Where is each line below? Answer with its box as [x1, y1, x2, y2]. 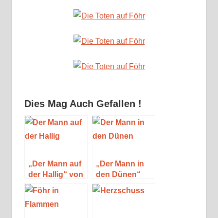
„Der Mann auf [28, 160, 81, 168]
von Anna [95, 181, 131, 190]
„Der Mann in [95, 160, 144, 168]
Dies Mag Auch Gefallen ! [24, 98, 142, 109]
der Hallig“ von [28, 170, 83, 179]
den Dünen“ [95, 170, 141, 179]
